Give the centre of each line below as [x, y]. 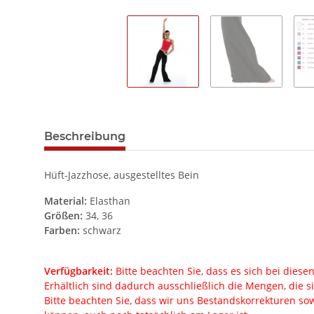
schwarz [101, 231]
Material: [66, 201]
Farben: [62, 231]
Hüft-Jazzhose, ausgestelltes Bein [122, 175]
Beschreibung [85, 137]
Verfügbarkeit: [78, 271]
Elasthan [109, 201]
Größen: [63, 216]
